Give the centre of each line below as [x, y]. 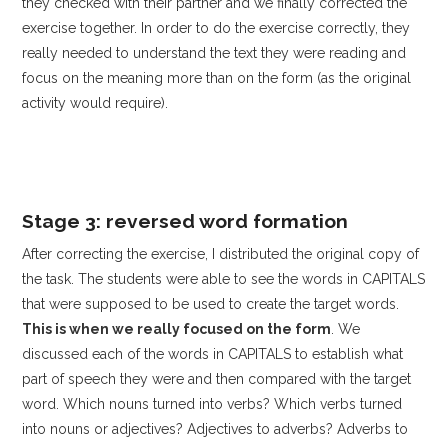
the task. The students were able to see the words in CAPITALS [224, 279]
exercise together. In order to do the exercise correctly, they [216, 27]
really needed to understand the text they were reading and [214, 52]
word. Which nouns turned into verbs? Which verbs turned [212, 404]
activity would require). [95, 102]
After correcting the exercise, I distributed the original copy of [221, 254]
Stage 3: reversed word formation [185, 220]
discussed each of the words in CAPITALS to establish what [213, 354]
